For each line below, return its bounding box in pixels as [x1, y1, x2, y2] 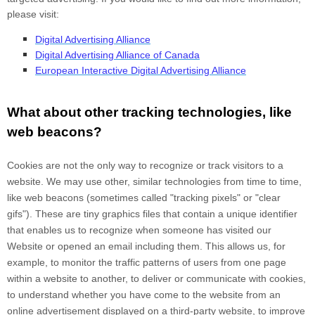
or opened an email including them [43, 240, 200, 252]
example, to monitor [7, 257, 98, 269]
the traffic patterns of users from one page [98, 257, 286, 269]
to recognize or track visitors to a [139, 160, 283, 172]
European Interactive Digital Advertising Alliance [35, 65, 246, 77]
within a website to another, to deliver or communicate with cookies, [7, 273, 306, 285]
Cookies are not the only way [7, 160, 139, 172]
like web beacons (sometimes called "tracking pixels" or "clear [7, 192, 281, 204]
